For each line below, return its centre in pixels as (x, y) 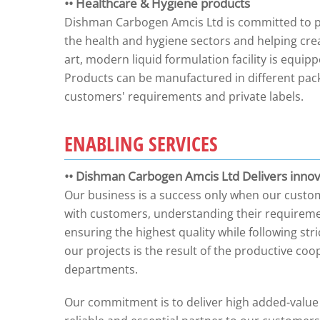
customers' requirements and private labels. (184, 96)
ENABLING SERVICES (141, 144)
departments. (101, 269)
